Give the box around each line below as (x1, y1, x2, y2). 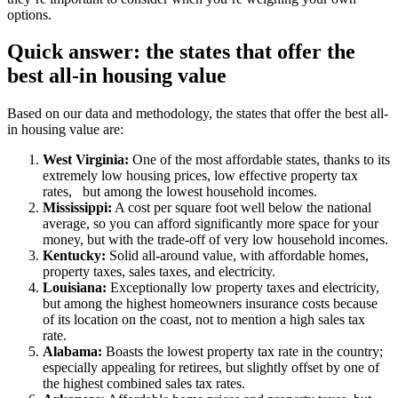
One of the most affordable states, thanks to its (129, 152, 390, 168)
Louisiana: (43, 280, 107, 296)
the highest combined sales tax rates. (43, 376, 245, 392)
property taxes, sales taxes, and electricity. (43, 264, 275, 280)
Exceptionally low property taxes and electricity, (107, 280, 379, 296)
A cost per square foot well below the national (112, 200, 371, 216)
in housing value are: (7, 122, 123, 138)
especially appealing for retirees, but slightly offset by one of (43, 360, 379, 376)
